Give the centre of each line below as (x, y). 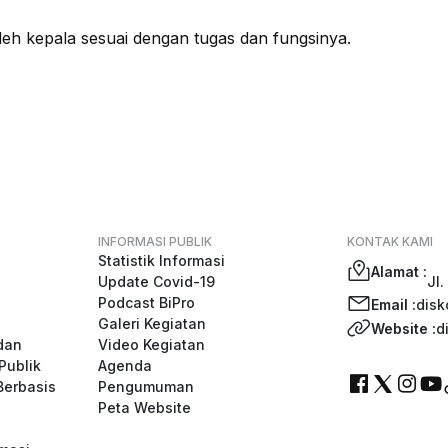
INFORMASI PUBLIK (154, 241)
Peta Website (144, 407)
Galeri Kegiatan (151, 323)
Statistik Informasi (161, 260)
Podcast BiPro (146, 302)
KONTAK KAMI (389, 241)
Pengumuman (145, 386)
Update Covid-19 (156, 281)
